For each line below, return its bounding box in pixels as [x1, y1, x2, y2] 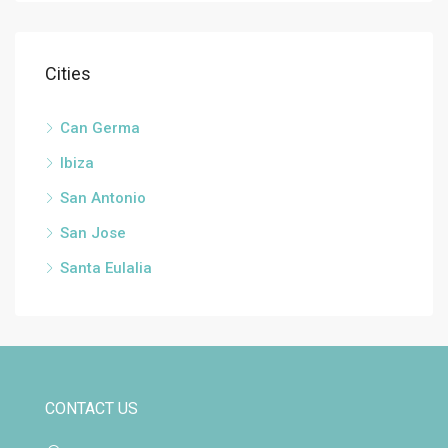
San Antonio [60, 189, 146, 207]
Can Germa [60, 119, 140, 137]
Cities [45, 63, 91, 84]
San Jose [60, 224, 126, 242]
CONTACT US [45, 399, 138, 418]
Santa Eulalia [60, 259, 152, 277]
